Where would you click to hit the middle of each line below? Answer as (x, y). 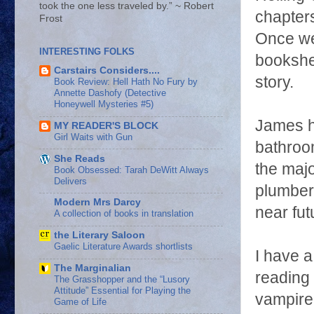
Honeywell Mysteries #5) (104, 104)
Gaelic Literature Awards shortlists (123, 247)
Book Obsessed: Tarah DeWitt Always (131, 170)
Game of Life (80, 301)
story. (274, 82)
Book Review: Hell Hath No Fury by (126, 82)
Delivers (70, 181)
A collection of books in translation (124, 214)
